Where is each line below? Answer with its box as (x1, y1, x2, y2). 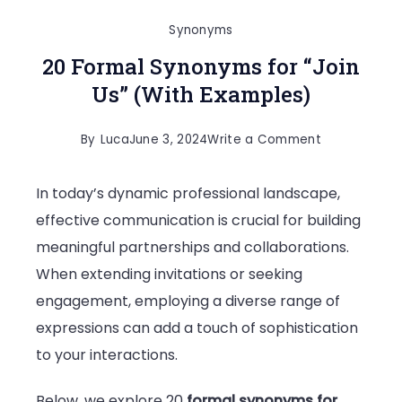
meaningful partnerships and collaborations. (36, 236, 349, 258)
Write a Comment (207, 130, 321, 148)
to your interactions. (36, 344, 178, 365)
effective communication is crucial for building (36, 209, 361, 231)
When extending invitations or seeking (36, 263, 302, 284)
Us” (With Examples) (92, 79, 310, 109)
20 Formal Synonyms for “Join (42, 51, 360, 81)
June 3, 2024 (128, 130, 208, 148)
